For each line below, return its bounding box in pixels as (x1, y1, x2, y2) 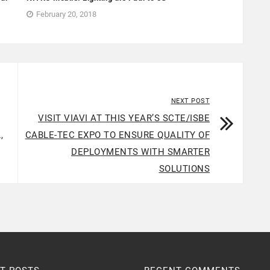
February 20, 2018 (36, 10, 96, 19)
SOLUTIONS (159, 163, 210, 175)
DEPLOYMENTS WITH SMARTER (71, 146, 210, 158)
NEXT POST (171, 97, 210, 105)
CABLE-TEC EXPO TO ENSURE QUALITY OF (25, 130, 210, 141)
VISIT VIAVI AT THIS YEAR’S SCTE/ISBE (38, 113, 210, 124)
